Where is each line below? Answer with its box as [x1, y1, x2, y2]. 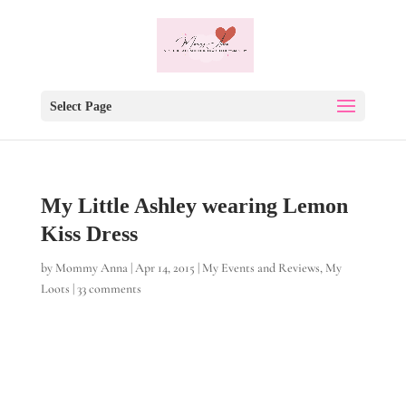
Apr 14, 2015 [134, 260, 195, 275]
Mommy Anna [54, 260, 128, 275]
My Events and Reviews [201, 260, 320, 275]
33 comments [76, 281, 141, 296]
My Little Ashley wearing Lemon [40, 194, 348, 217]
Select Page [49, 100, 111, 113]
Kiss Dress [40, 222, 138, 246]
